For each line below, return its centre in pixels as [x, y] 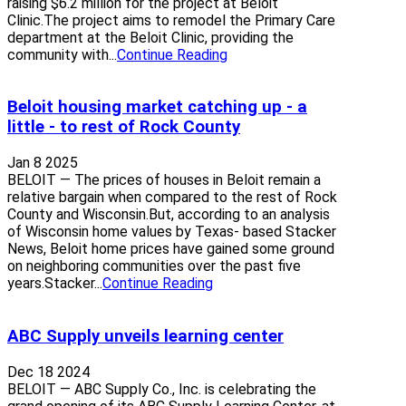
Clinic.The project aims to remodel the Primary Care [171, 20]
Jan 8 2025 [43, 163]
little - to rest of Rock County [124, 127]
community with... [62, 54]
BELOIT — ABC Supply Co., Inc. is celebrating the [162, 389]
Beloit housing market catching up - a [157, 107]
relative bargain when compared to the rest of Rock [172, 198]
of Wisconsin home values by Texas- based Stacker [172, 232]
